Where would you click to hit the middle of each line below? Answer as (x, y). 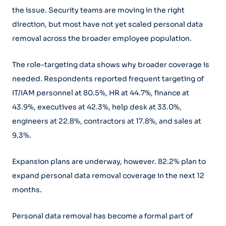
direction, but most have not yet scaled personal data (107, 24)
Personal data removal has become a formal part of (102, 216)
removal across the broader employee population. (102, 38)
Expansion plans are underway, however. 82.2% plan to (109, 161)
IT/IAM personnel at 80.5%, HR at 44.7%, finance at (101, 93)
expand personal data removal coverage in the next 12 (108, 175)
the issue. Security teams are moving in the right (98, 10)
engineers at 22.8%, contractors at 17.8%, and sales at (107, 121)
